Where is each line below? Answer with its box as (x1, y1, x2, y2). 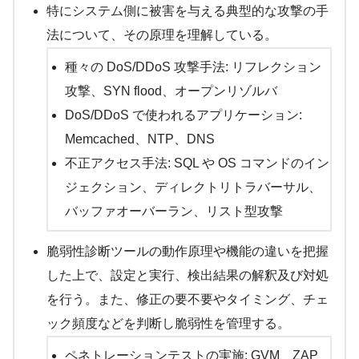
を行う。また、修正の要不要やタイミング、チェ (46, 292, 329, 307)
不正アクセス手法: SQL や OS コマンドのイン (64, 156, 329, 171)
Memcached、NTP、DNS (64, 132, 215, 147)
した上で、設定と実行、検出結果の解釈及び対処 (46, 268, 329, 283)
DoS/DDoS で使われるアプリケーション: (64, 108, 302, 123)
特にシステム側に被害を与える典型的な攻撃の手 (46, 4, 329, 18)
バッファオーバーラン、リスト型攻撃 (64, 204, 283, 219)
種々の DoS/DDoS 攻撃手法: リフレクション (64, 60, 321, 75)
